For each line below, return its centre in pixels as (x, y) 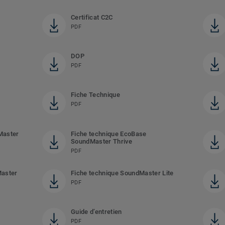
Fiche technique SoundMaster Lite (122, 173)
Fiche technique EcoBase (108, 134)
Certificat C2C (92, 18)
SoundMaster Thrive (101, 142)
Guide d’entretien (96, 212)
